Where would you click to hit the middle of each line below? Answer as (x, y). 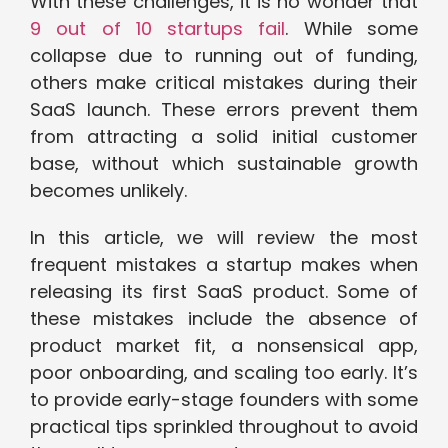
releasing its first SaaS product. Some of (224, 292)
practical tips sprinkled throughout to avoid (224, 427)
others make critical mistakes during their (224, 83)
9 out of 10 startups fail (158, 29)
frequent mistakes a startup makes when (224, 265)
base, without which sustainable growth (224, 164)
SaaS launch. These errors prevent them (224, 110)
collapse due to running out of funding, (224, 56)
